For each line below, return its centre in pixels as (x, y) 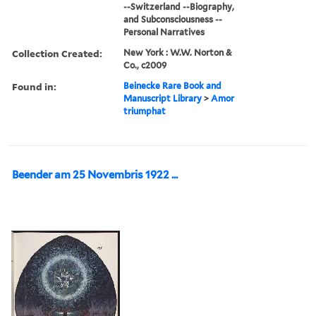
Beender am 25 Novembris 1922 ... (95, 175)
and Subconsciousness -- (173, 19)
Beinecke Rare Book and (173, 85)
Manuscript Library (163, 98)
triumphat (145, 111)
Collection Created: (57, 53)
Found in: (34, 86)
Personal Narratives (164, 32)
